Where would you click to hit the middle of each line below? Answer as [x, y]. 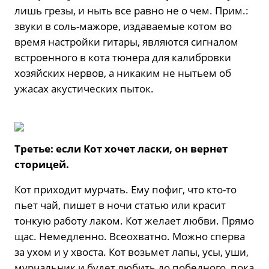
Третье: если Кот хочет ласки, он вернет [121, 149]
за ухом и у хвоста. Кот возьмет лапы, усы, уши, [131, 252]
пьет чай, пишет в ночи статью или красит [120, 205]
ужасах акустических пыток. [84, 89]
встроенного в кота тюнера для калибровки [123, 58]
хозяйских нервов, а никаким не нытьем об [123, 73]
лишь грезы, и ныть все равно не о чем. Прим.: [131, 11]
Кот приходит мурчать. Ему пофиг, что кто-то [125, 190]
